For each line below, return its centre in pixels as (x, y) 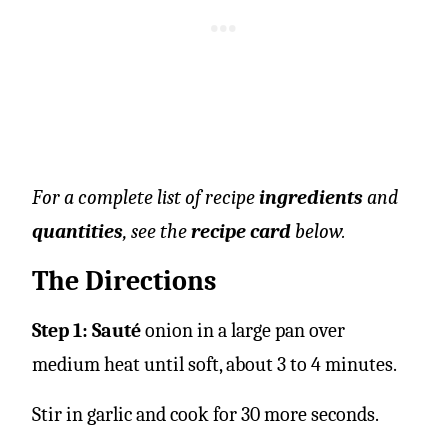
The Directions (124, 280)
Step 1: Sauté (86, 330)
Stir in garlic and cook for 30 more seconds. (205, 414)
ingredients (311, 197)
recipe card (241, 231)
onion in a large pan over (243, 330)
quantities (77, 231)
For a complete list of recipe (145, 197)
